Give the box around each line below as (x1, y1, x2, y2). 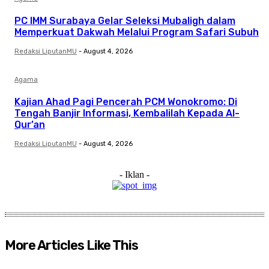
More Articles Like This (5, 237, 138, 253)
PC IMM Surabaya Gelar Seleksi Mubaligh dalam (14, 14, 235, 26)
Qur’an (14, 118, 45, 130)
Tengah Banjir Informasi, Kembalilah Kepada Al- (14, 107, 240, 119)
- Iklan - (119, 169, 150, 180)
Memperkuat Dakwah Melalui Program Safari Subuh (14, 26, 259, 38)
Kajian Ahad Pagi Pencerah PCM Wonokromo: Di (14, 95, 237, 107)
